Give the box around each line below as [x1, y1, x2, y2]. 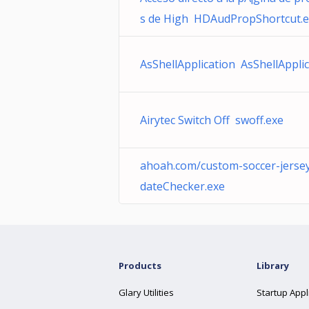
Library [257, 259, 289, 272]
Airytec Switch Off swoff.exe [140, 112, 283, 128]
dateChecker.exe [140, 179, 225, 194]
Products [119, 259, 161, 272]
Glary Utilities [119, 286, 174, 299]
